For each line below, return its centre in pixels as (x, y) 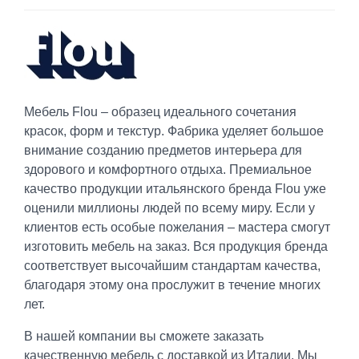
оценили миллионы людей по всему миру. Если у (169, 208)
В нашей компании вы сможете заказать (144, 336)
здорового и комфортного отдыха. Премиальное (168, 169)
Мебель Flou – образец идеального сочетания (160, 111)
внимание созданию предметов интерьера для (163, 150)
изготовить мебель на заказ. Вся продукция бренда (176, 246)
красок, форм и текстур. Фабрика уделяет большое (174, 131)
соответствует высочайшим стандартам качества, (172, 265)
